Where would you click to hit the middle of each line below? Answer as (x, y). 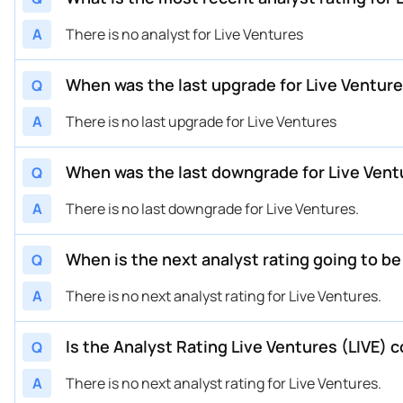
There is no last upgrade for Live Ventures (201, 121)
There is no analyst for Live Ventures (184, 34)
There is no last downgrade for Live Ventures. (212, 208)
